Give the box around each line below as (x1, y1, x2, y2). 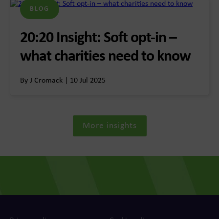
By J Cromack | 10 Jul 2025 (20, 77, 106, 85)
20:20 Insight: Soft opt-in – (20, 30, 176, 46)
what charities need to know (20, 49, 191, 65)
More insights (82, 121, 137, 131)
